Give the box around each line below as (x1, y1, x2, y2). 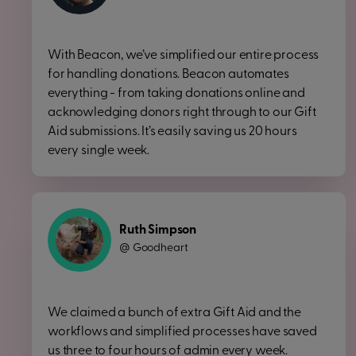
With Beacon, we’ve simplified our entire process (48, 49, 319, 62)
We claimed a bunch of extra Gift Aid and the (48, 307, 301, 319)
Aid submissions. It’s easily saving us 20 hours (48, 126, 297, 138)
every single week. (48, 145, 150, 157)
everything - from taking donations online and (48, 87, 305, 100)
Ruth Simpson (119, 224, 197, 237)
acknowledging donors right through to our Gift (48, 106, 316, 119)
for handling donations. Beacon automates (48, 68, 289, 81)
